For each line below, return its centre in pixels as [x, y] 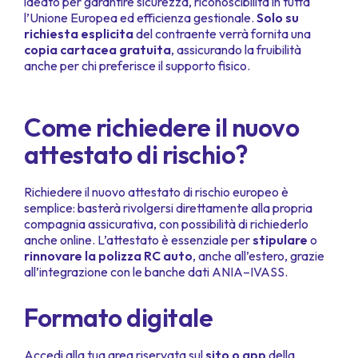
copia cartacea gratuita [97, 50]
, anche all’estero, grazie [259, 256]
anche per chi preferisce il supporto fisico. [138, 66]
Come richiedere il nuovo [161, 127]
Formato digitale [118, 318]
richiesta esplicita [79, 34]
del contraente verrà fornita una [222, 34]
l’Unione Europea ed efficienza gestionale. [140, 18]
